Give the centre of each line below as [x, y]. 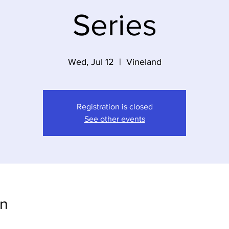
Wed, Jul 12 [91, 62]
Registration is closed [114, 107]
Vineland [144, 62]
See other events [114, 119]
